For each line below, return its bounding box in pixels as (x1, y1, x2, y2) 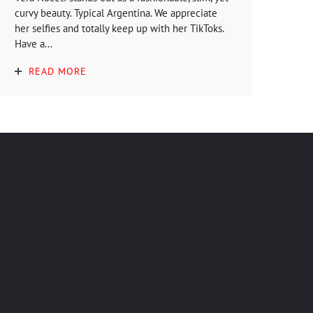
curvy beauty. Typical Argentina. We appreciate (15, 6, 217, 20)
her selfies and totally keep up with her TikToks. (15, 21, 224, 35)
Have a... (15, 36, 52, 50)
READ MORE (29, 64, 87, 78)
